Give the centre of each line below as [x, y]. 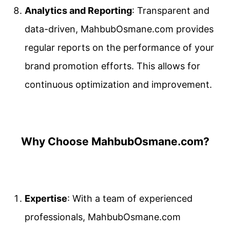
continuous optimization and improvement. [118, 84]
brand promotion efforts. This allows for [112, 66]
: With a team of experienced [130, 198]
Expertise [46, 198]
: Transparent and [171, 10]
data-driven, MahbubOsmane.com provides [119, 29]
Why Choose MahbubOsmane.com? [115, 141]
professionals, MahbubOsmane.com [103, 217]
